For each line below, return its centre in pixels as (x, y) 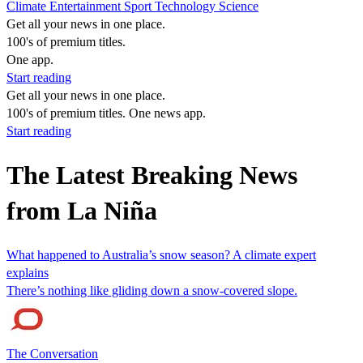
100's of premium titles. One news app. (106, 113)
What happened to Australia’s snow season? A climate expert (161, 254)
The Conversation (52, 353)
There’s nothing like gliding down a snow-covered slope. (152, 290)
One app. (30, 60)
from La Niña (82, 211)
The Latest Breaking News (152, 175)
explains (28, 272)
